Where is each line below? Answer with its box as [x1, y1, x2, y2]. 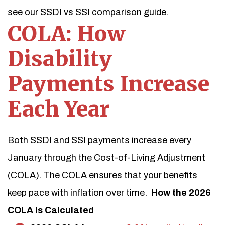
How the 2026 [151, 188, 211, 198]
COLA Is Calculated [8, 205, 94, 215]
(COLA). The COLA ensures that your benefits [8, 170, 197, 180]
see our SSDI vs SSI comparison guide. [8, 7, 171, 17]
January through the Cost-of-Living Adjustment [8, 153, 205, 163]
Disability [8, 46, 112, 72]
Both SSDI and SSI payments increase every [8, 135, 191, 145]
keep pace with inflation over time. [8, 188, 147, 198]
